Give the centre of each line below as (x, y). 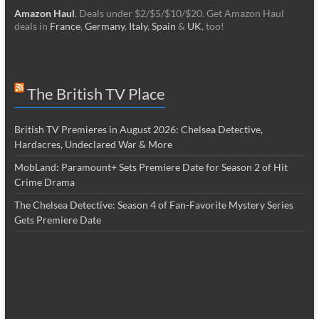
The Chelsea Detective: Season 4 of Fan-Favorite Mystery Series (153, 205)
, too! (213, 26)
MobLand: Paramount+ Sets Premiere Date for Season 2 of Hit (151, 167)
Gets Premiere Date (57, 220)
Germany (104, 26)
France (65, 26)
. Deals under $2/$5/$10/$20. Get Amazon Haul (179, 14)
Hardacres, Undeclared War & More (93, 145)
